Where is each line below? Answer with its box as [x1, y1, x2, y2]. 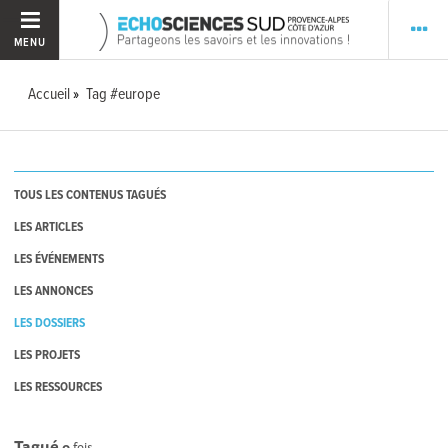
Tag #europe [86, 84, 161, 105]
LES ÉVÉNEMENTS [14, 251, 105, 269]
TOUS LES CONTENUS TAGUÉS [14, 187, 167, 205]
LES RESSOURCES [14, 379, 103, 397]
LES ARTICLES [14, 219, 84, 237]
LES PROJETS [14, 347, 81, 365]
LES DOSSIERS [14, 315, 86, 333]
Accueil [28, 84, 71, 105]
